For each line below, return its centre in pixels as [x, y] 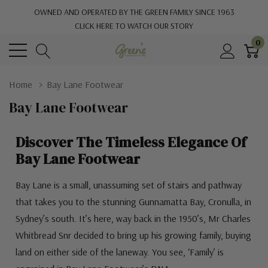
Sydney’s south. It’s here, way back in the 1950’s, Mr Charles [133, 218]
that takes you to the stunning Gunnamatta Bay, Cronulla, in [133, 202]
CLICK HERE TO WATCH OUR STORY [134, 26]
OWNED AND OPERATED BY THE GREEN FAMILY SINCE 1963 [134, 12]
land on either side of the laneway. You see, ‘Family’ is [119, 252]
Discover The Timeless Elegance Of [131, 142]
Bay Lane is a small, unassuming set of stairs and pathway [128, 185]
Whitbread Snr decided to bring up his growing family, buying [133, 235]
